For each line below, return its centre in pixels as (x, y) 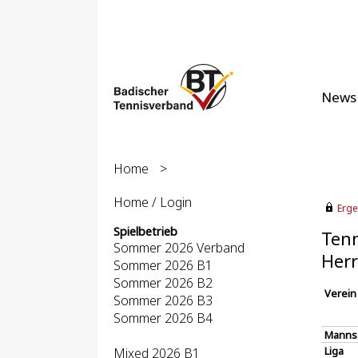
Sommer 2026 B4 (163, 318)
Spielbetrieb (145, 231)
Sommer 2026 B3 (163, 300)
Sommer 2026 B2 (163, 283)
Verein (340, 293)
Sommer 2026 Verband (179, 248)
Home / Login (153, 202)
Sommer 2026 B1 (163, 265)
